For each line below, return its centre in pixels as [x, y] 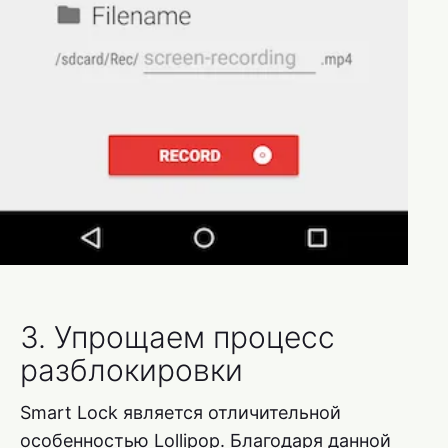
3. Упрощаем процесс [177, 336]
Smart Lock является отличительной [180, 412]
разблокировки [131, 369]
